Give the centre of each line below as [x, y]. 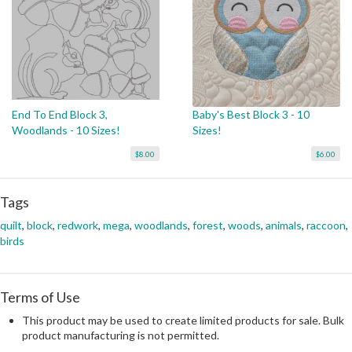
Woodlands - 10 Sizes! [66, 130]
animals [284, 225]
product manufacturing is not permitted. [121, 335]
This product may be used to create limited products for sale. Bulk [183, 321]
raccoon [326, 225]
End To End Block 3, [60, 115]
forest [208, 225]
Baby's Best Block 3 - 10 [251, 115]
